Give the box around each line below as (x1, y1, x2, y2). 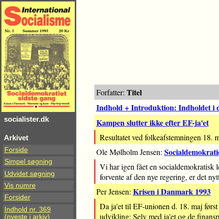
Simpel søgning (4, 158, 52, 166)
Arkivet (4, 133, 28, 142)
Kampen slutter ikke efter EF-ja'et (96, 117, 209, 129)
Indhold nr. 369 (4, 205, 51, 213)
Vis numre (4, 182, 36, 190)
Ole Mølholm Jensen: (96, 147, 164, 157)
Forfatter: (96, 87, 127, 98)
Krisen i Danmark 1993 (132, 186, 211, 197)
